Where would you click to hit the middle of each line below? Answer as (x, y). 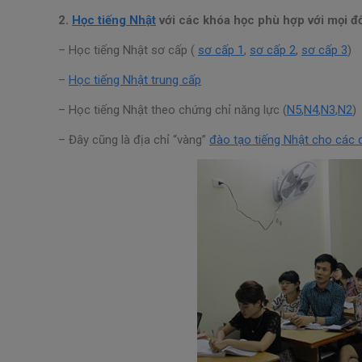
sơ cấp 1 (221, 50)
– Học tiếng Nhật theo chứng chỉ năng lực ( (173, 109)
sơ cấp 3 (324, 50)
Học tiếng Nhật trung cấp (135, 80)
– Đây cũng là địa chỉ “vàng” (134, 139)
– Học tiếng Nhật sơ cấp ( (128, 50)
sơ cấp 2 (273, 50)
